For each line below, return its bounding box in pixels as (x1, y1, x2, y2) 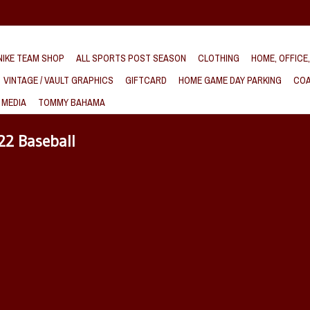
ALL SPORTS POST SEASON (76, 52, 186, 64)
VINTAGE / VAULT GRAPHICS (3, 74, 113, 86)
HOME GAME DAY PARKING (179, 74, 282, 86)
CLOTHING (198, 52, 239, 64)
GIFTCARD (125, 74, 167, 86)
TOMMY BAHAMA (38, 96, 105, 109)
